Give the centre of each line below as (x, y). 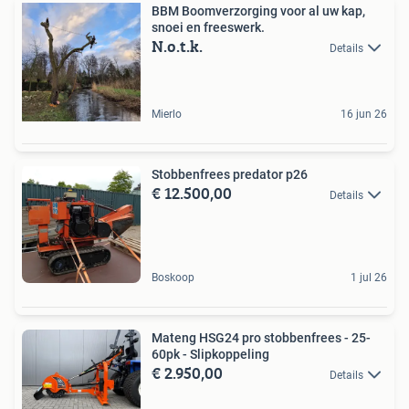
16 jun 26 (364, 115)
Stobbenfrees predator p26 (230, 175)
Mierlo (167, 115)
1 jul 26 (369, 278)
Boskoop (173, 278)
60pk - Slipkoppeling (210, 355)
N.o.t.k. (177, 47)
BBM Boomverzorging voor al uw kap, (258, 11)
